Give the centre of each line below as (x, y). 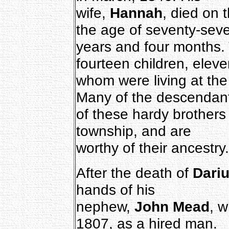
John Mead (172, 206)
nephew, (105, 206)
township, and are (133, 131)
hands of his (115, 189)
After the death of (134, 173)
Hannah (136, 13)
